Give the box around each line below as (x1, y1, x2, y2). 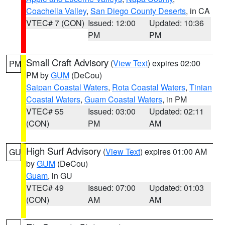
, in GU (48, 170, 72, 181)
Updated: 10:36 (149, 17, 204, 29)
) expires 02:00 (148, 57, 200, 69)
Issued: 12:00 (87, 17, 136, 29)
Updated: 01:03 (149, 182, 204, 193)
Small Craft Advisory (26, 56, 108, 69)
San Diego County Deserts (90, 5, 186, 17)
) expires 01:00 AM (140, 146, 207, 157)
